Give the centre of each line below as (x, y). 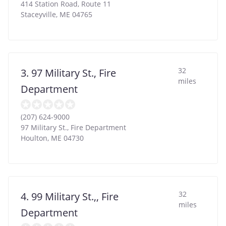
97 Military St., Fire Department (73, 127)
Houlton (34, 138)
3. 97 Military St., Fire (68, 73)
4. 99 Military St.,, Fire (70, 196)
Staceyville (38, 14)
